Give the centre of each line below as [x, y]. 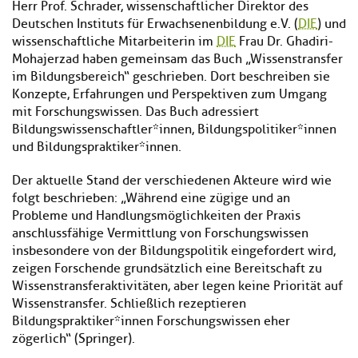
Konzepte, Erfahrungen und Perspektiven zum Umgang [169, 94]
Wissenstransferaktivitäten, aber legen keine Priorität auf [177, 286]
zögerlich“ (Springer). [74, 338]
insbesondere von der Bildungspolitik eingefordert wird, [174, 251]
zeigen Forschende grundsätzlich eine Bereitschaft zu [167, 268]
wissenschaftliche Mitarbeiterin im [114, 41]
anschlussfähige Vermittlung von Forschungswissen [160, 233]
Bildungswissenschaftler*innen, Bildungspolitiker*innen [174, 129]
